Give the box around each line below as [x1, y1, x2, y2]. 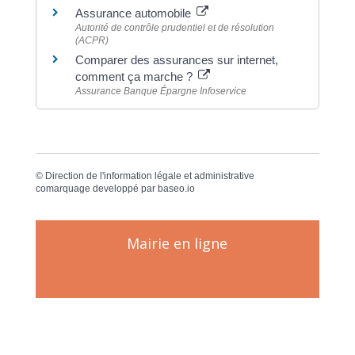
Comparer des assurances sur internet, [74, 52, 278, 67]
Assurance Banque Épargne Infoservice [74, 85, 246, 97]
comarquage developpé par [35, 183, 158, 195]
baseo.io [157, 183, 195, 195]
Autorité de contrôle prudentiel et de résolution [74, 21, 274, 33]
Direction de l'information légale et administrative [44, 170, 254, 182]
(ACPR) [74, 34, 109, 46]
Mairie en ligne [127, 234, 228, 254]
